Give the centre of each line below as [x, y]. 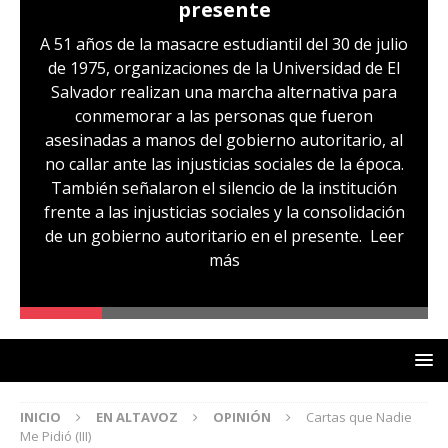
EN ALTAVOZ [137, 417]
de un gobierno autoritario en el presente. [207, 235]
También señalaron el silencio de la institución [224, 187]
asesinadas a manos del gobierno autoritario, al [224, 139]
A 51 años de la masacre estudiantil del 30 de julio [224, 43]
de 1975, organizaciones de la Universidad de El [224, 67]
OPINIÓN [242, 417]
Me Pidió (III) [55, 436]
